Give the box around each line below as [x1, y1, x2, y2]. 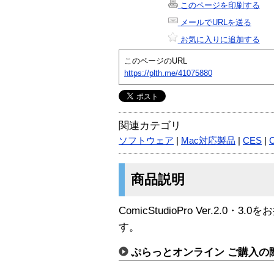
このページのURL [124, 56, 187, 65]
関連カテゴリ [119, 119, 181, 131]
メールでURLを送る [177, 17, 251, 27]
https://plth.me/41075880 [124, 68, 212, 78]
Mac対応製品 [181, 135, 235, 146]
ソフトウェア [119, 135, 174, 146]
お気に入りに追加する [177, 34, 260, 44]
